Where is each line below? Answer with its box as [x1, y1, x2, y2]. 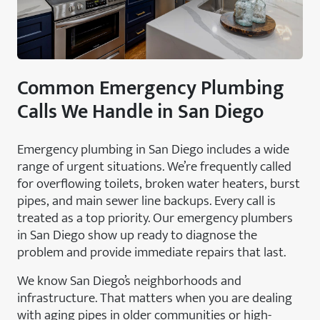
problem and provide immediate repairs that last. [17, 240, 286, 264]
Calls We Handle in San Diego [17, 94, 264, 129]
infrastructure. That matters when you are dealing [17, 286, 292, 309]
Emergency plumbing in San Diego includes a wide [17, 137, 289, 161]
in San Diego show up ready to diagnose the [17, 223, 257, 246]
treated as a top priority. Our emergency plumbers [17, 206, 293, 229]
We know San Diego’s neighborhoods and [17, 269, 241, 292]
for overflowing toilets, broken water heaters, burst [17, 171, 300, 195]
